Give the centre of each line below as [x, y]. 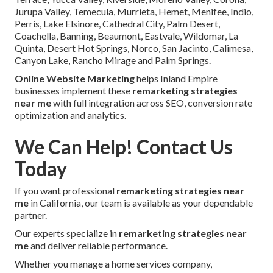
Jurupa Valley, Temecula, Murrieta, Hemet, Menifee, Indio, [134, 12]
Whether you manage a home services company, [113, 264]
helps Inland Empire [176, 79]
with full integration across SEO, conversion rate [152, 103]
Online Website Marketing [75, 79]
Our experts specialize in [67, 233]
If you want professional [66, 191]
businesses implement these [73, 91]
